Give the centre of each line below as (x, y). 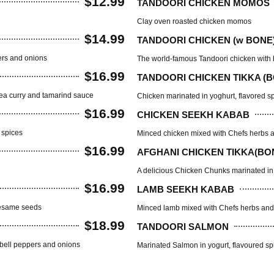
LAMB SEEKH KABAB (186, 189)
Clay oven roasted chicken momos (194, 22)
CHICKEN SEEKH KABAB (193, 114)
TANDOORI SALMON (183, 226)
